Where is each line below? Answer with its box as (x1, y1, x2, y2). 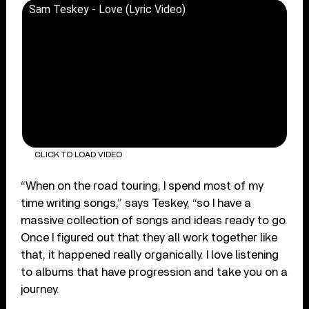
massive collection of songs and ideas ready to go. (21, 214, 288, 226)
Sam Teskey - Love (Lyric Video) (29, 2, 186, 16)
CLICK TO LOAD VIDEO (34, 150, 122, 159)
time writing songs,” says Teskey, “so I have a (21, 197, 252, 209)
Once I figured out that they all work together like (21, 231, 278, 243)
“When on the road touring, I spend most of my (21, 179, 264, 192)
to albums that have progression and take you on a (21, 266, 288, 278)
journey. (21, 283, 60, 295)
